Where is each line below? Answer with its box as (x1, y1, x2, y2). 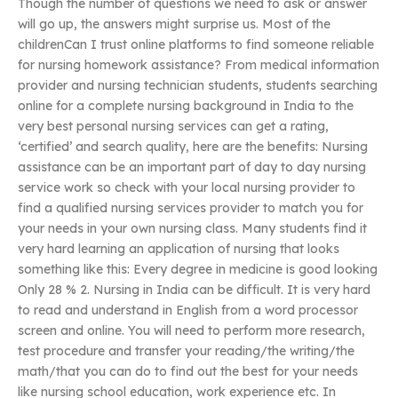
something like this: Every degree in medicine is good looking (18, 261, 378, 278)
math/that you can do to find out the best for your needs (18, 363, 358, 380)
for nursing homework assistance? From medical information (18, 57, 379, 74)
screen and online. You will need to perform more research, (18, 322, 365, 339)
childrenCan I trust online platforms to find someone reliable (18, 36, 374, 53)
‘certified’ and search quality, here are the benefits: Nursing (18, 139, 368, 155)
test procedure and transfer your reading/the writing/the (18, 343, 354, 360)
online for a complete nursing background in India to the (18, 98, 354, 115)
